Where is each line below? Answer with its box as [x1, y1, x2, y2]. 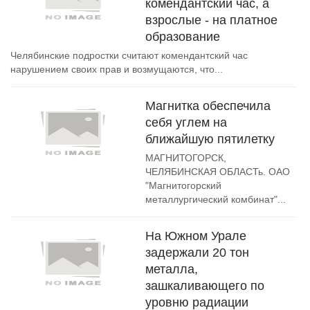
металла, [145, 262, 198, 276]
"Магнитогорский [145, 180, 221, 191]
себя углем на [145, 116, 227, 129]
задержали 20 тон [145, 246, 249, 259]
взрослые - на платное [145, 13, 277, 27]
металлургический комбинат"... [145, 194, 286, 205]
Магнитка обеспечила [145, 99, 271, 113]
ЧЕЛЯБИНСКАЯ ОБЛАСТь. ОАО [145, 166, 290, 177]
